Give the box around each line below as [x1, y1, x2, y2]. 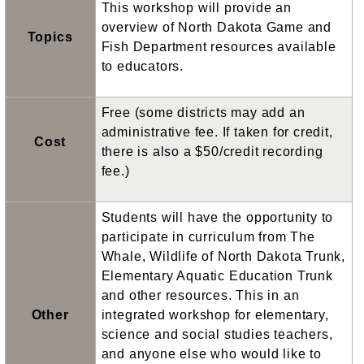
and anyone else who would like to [101, 347, 322, 362]
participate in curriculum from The [101, 230, 315, 245]
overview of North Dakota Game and [101, 20, 331, 35]
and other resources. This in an [101, 288, 300, 303]
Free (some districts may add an [101, 106, 305, 120]
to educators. [101, 59, 184, 74]
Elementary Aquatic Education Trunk [101, 269, 333, 284]
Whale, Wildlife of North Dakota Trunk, [101, 249, 345, 264]
